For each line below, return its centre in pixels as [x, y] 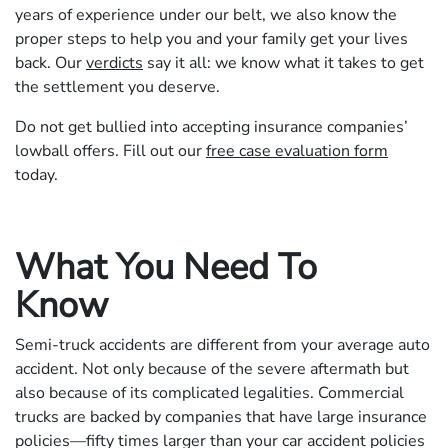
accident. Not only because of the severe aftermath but [212, 368]
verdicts [114, 62]
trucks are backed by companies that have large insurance [221, 416]
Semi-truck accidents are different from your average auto [222, 344]
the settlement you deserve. [117, 86]
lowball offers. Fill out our [110, 150]
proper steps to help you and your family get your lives [211, 38]
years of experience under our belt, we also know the [206, 14]
